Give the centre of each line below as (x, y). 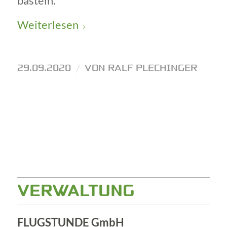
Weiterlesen (48, 25)
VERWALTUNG (75, 191)
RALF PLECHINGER (152, 68)
